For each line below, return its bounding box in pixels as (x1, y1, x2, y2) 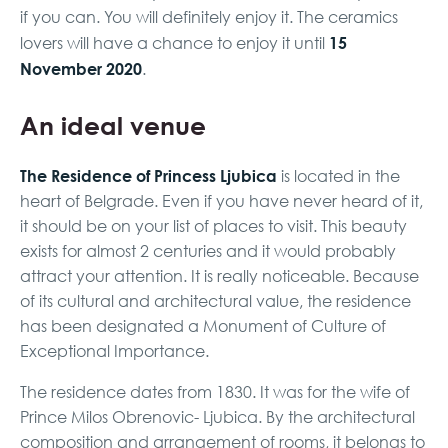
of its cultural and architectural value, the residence (20, 291, 411, 312)
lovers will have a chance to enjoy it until (20, 33, 329, 54)
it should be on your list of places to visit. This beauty (20, 216, 407, 237)
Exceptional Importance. (20, 341, 209, 362)
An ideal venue (20, 107, 206, 144)
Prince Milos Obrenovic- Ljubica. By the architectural (20, 407, 415, 428)
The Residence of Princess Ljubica (20, 164, 281, 188)
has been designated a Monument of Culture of (20, 316, 386, 337)
